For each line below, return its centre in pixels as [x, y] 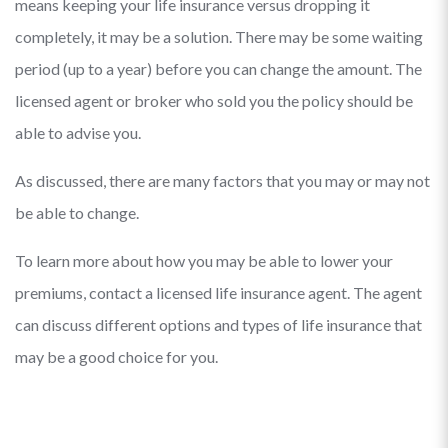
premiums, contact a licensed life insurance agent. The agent [218, 292]
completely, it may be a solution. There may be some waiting [219, 36]
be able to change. [77, 212]
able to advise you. [78, 132]
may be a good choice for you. [116, 356]
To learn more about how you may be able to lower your [204, 260]
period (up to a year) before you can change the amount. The [218, 68]
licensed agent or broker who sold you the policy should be [214, 100]
